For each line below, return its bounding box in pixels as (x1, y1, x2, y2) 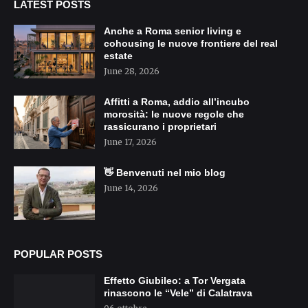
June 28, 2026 (104, 66, 159, 77)
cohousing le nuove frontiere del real (104, 38, 278, 49)
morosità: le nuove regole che (104, 109, 244, 120)
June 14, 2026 (104, 183, 158, 194)
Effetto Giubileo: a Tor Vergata (104, 275, 245, 287)
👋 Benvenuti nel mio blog (104, 167, 225, 179)
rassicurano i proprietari (104, 121, 217, 133)
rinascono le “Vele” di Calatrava (104, 287, 252, 299)
